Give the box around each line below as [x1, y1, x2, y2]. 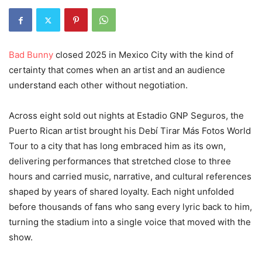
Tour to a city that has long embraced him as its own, [9, 140, 226, 152]
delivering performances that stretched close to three [9, 156, 231, 167]
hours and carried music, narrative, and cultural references [9, 171, 251, 182]
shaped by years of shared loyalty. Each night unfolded [9, 186, 234, 198]
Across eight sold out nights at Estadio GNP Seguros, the [9, 110, 244, 122]
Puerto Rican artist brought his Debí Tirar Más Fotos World [9, 125, 251, 137]
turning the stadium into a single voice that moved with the [9, 216, 251, 228]
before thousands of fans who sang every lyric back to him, [9, 201, 252, 213]
